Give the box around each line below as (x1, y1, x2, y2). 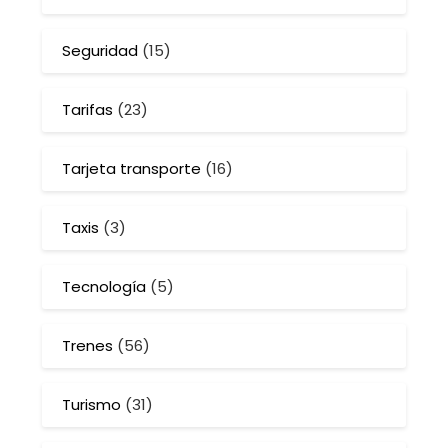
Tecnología (62, 276, 147, 298)
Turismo (62, 394, 122, 416)
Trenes (62, 335, 114, 357)
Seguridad (62, 40, 139, 62)
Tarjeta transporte (62, 158, 202, 180)
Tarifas (62, 99, 114, 121)
